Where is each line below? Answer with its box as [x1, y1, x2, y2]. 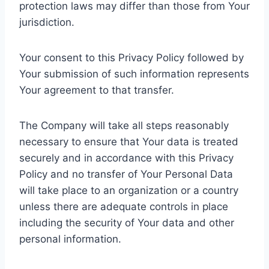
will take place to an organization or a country [19, 184, 238, 196]
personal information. [19, 233, 121, 245]
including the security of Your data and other [19, 217, 234, 229]
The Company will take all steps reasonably [19, 119, 229, 131]
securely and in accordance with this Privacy [19, 152, 234, 164]
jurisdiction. [19, 16, 74, 28]
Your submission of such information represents [19, 68, 249, 80]
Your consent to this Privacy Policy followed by [19, 52, 244, 64]
